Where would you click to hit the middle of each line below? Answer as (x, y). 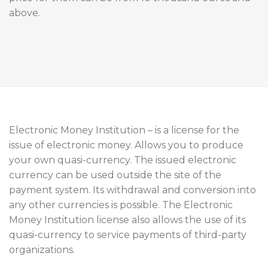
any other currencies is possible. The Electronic (121, 205)
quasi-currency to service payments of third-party (128, 235)
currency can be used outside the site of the (115, 175)
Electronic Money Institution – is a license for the (124, 130)
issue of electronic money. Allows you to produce (126, 145)
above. (25, 13)
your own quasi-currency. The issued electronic (123, 160)
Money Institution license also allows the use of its (127, 220)
